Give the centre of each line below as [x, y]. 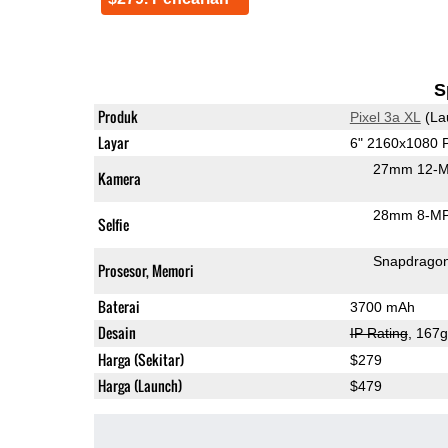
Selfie [113, 224]
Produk [117, 116]
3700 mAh [382, 306]
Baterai [118, 306]
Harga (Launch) [139, 385]
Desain [116, 332]
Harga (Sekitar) [140, 359]
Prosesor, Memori [145, 270]
